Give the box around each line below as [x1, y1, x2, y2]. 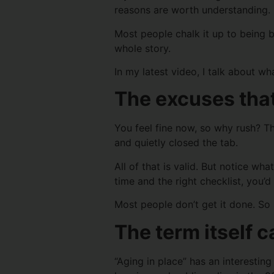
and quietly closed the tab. [114, 136, 238, 149]
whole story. [114, 42, 171, 54]
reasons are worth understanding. [114, 4, 270, 17]
